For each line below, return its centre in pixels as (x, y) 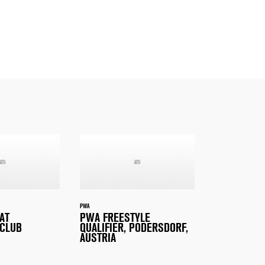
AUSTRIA (98, 238)
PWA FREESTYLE (115, 218)
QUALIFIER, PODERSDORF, (134, 228)
